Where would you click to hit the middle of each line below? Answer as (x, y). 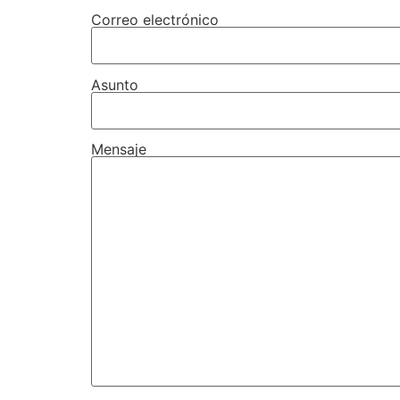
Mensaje (119, 149)
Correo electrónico (155, 20)
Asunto (115, 84)
